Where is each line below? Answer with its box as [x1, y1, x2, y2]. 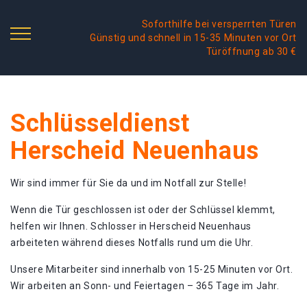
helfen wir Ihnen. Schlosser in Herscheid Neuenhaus [10, 221, 251, 232]
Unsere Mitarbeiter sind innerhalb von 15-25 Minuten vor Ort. [10, 264, 293, 275]
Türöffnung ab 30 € [206, 46, 297, 57]
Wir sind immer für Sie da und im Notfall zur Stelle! [10, 177, 247, 188]
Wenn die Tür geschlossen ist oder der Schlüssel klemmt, [10, 204, 275, 215]
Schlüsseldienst [10, 109, 190, 138]
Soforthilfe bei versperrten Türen [141, 19, 297, 29]
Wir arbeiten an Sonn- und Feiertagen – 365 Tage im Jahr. [10, 280, 280, 291]
